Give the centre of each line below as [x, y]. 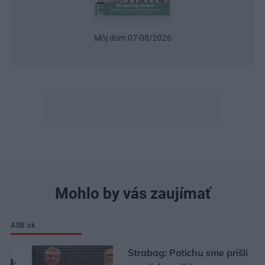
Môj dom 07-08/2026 [132, 38]
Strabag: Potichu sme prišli [188, 253]
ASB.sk [23, 226]
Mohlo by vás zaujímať [132, 194]
